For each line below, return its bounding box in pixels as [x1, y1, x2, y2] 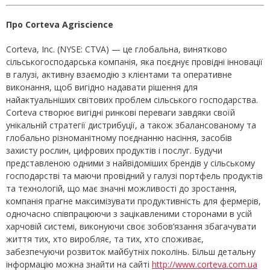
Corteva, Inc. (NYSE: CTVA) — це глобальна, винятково [6, 43, 227, 55]
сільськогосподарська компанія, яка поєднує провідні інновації [6, 56, 263, 68]
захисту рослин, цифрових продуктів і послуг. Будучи [6, 145, 222, 157]
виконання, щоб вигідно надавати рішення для [6, 81, 198, 93]
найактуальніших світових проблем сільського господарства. [6, 94, 258, 106]
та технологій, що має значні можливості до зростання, [6, 183, 237, 195]
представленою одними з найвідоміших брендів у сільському [6, 157, 255, 169]
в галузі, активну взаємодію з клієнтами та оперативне [6, 69, 232, 81]
